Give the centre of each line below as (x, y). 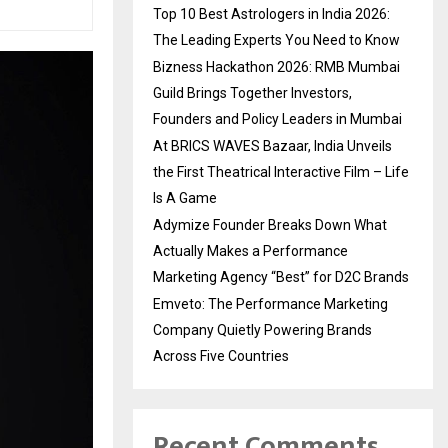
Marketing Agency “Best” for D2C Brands (281, 276)
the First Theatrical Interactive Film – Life (281, 171)
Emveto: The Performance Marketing (270, 303)
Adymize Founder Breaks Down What (270, 224)
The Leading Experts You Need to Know (276, 39)
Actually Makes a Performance (250, 250)
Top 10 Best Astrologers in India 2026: (271, 13)
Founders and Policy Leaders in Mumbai (277, 118)
